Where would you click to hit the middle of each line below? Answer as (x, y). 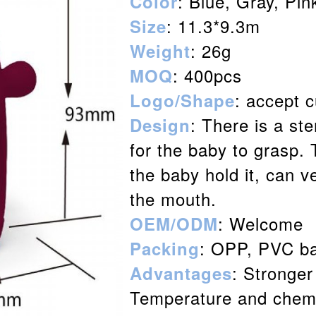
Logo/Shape (182, 100)
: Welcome (261, 223)
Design (160, 125)
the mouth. (173, 199)
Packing (165, 248)
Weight (160, 51)
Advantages (181, 273)
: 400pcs (207, 75)
